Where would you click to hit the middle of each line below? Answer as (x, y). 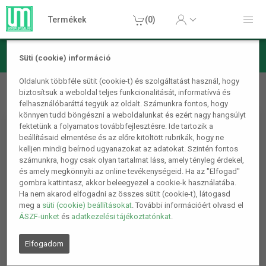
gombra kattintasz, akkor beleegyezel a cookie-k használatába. (128, 183)
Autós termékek (38, 80)
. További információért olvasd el (188, 205)
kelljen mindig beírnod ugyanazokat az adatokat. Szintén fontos (129, 149)
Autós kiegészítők (123, 80)
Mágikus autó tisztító (217, 80)
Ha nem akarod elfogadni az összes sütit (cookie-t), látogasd (125, 194)
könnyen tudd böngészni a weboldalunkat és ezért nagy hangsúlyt (133, 115)
